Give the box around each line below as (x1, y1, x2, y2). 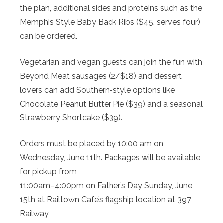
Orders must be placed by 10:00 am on (20, 138, 163, 148)
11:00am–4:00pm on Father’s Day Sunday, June (20, 180, 192, 190)
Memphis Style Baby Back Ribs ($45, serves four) (20, 17, 200, 27)
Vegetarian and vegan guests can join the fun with (20, 57, 202, 67)
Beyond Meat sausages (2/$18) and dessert (20, 71, 182, 81)
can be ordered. (20, 31, 77, 41)
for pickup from (20, 166, 77, 176)
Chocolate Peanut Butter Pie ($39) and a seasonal (20, 99, 203, 109)
